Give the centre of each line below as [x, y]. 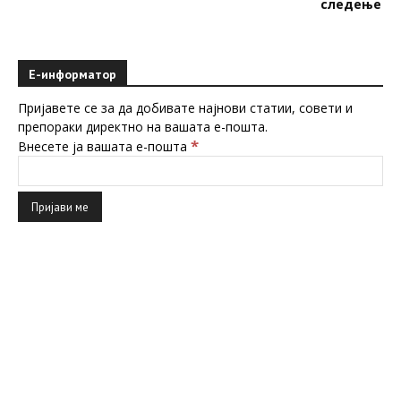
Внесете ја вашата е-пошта [104, 146]
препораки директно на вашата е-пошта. [143, 127]
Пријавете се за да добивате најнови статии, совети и [185, 108]
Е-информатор [73, 74]
